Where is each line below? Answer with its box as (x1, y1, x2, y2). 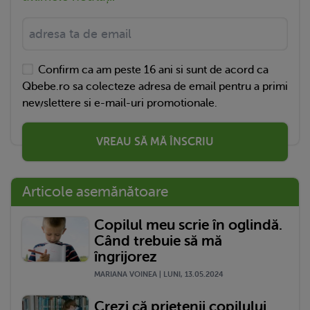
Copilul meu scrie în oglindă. (94, 216, 282, 233)
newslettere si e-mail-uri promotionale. (22, 96, 217, 109)
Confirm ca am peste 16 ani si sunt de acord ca (38, 63, 269, 76)
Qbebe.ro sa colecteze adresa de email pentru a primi (22, 80, 288, 93)
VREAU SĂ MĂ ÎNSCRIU (96, 135, 214, 148)
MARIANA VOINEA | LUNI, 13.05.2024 (94, 269, 224, 279)
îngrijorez (94, 248, 157, 265)
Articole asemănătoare (22, 183, 168, 200)
